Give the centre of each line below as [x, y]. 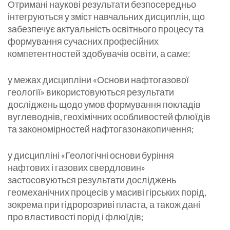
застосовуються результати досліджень [92, 180]
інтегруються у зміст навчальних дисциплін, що [106, 17]
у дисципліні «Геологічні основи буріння [91, 155]
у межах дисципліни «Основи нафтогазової [98, 80]
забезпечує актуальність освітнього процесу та [106, 29]
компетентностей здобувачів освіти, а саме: [99, 54]
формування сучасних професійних [83, 41]
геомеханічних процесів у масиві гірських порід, [107, 192]
